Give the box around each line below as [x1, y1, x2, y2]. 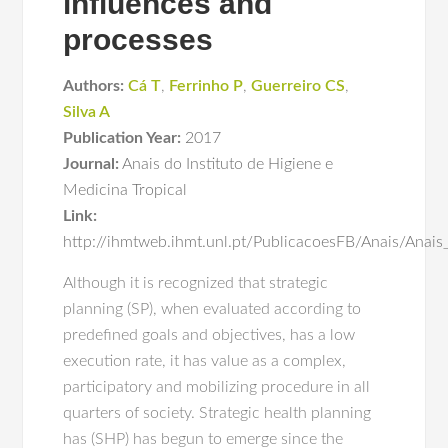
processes [63, 23, 214, 56]
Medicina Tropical [63, 182, 188, 198]
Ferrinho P [169, 78, 244, 94]
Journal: [63, 156, 120, 172]
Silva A [63, 104, 111, 120]
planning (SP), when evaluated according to [63, 301, 362, 317]
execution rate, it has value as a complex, [63, 353, 347, 369]
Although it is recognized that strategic [63, 275, 329, 291]
